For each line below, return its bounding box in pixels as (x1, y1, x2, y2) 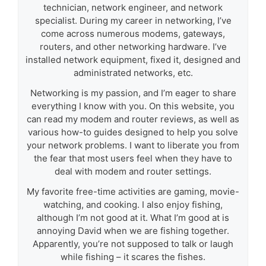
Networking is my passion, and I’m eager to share (30, 87, 236, 99)
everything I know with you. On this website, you (31, 100, 235, 112)
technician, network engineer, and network (43, 1, 223, 13)
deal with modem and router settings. (55, 165, 211, 177)
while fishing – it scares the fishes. (61, 251, 205, 262)
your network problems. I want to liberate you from (27, 139, 239, 151)
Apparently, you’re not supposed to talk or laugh (33, 237, 233, 249)
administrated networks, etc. (73, 66, 193, 78)
